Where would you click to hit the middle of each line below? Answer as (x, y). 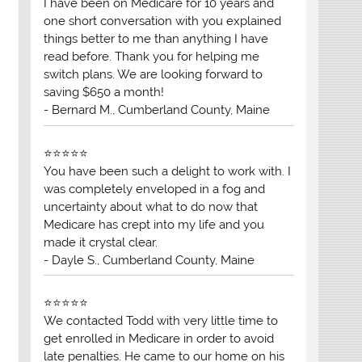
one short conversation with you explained (162, 21)
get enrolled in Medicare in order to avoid (158, 339)
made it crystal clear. (100, 242)
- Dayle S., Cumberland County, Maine (149, 260)
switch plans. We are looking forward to (153, 75)
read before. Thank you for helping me (151, 57)
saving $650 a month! (103, 93)
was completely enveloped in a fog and (154, 189)
